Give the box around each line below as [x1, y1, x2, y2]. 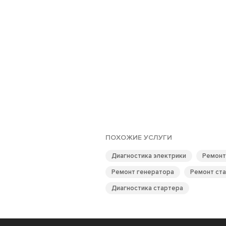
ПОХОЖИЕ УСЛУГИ [105, 133, 172, 142]
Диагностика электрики [111, 152, 186, 160]
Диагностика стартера [111, 184, 183, 192]
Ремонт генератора [111, 168, 174, 176]
